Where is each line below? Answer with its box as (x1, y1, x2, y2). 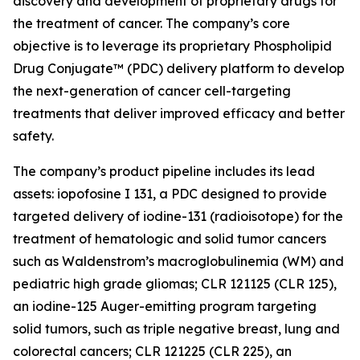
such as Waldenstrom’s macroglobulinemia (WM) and (13, 253, 344, 269)
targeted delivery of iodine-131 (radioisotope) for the (13, 208, 343, 224)
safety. (13, 128, 54, 144)
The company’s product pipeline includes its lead (13, 163, 315, 179)
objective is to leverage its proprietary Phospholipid (13, 38, 332, 54)
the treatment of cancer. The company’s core (13, 15, 290, 31)
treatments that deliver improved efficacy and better (13, 105, 345, 121)
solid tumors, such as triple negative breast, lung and (13, 321, 340, 337)
